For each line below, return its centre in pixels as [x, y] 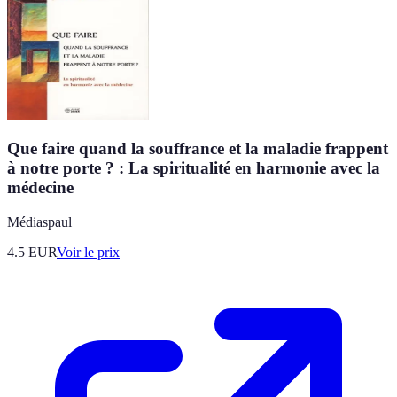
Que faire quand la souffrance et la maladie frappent [198, 149]
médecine [40, 188]
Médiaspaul [39, 222]
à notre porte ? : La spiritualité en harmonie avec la [194, 168]
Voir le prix [88, 252]
